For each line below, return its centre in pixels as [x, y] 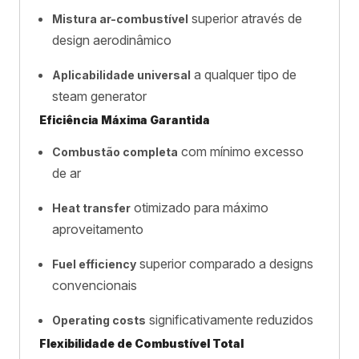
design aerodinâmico [112, 40]
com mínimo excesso [241, 151]
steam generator [99, 96]
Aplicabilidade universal [121, 75]
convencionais [95, 285]
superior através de [245, 18]
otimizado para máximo [200, 208]
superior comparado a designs [225, 264]
